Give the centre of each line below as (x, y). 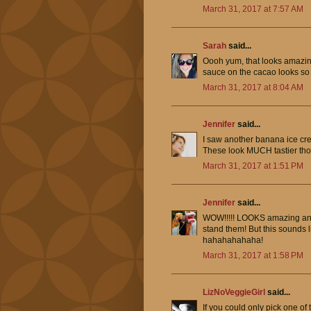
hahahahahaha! (233, 241)
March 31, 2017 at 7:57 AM (253, 9)
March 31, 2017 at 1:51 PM (253, 166)
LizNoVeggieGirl (234, 293)
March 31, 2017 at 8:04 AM (253, 88)
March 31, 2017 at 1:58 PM (253, 256)
